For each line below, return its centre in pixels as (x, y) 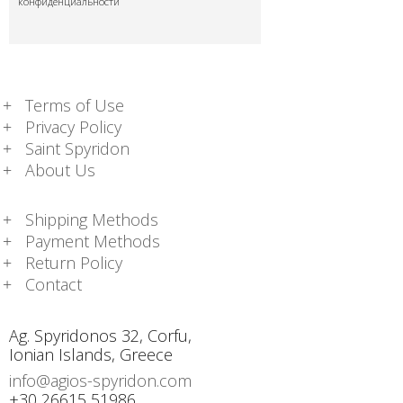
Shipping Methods (92, 220)
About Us (61, 170)
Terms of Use (75, 105)
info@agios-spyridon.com (100, 380)
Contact (54, 285)
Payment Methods (93, 242)
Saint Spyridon (78, 148)
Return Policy (74, 263)
